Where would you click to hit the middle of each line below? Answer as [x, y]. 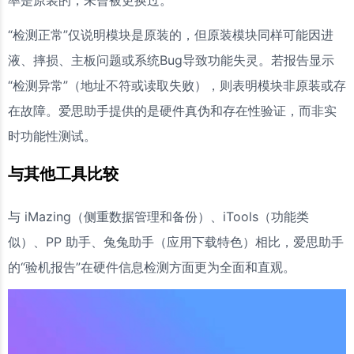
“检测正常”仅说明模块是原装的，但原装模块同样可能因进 [171, 35]
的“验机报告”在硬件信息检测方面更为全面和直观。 [152, 267]
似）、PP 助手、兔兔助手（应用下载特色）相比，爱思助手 [176, 242]
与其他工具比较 [63, 174]
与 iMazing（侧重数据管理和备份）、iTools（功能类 [158, 217]
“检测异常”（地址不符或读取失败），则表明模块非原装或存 [177, 85]
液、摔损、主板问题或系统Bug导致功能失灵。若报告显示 [171, 60]
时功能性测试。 [52, 136]
